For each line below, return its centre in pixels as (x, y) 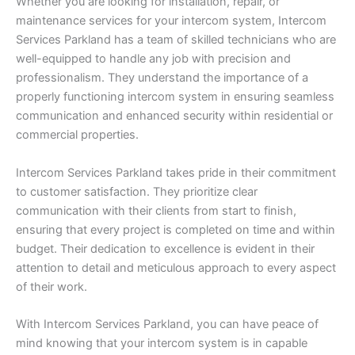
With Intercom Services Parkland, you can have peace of (167, 324)
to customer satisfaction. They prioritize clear (137, 191)
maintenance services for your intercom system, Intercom (171, 21)
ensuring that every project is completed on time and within (176, 229)
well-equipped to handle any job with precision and (153, 59)
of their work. (52, 286)
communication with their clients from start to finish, (156, 210)
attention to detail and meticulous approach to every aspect (176, 267)
